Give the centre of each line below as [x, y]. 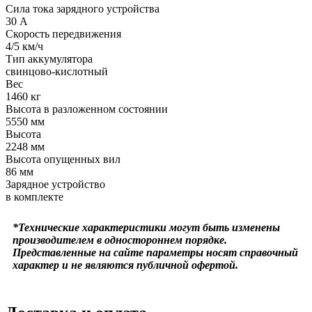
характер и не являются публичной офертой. [125, 265]
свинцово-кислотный [57, 71]
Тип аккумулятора [49, 58]
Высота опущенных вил [63, 159]
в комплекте [34, 196]
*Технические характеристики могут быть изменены [146, 227]
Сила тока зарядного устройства [83, 8]
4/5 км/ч [24, 46]
